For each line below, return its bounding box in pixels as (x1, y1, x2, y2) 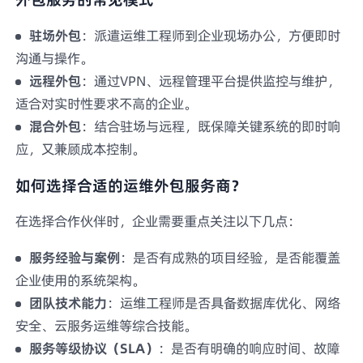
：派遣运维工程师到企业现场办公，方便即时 (80, 25, 340, 45)
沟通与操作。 (15, 48, 94, 68)
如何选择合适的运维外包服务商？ (15, 174, 247, 196)
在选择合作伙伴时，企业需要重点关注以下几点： (15, 211, 301, 232)
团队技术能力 (28, 293, 107, 313)
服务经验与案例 (28, 247, 120, 267)
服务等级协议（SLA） (28, 338, 158, 358)
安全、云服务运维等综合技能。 (15, 315, 198, 335)
